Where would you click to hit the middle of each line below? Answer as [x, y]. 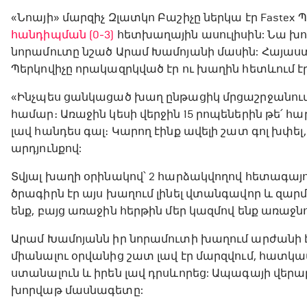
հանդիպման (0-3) [63, 35]
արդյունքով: [47, 149]
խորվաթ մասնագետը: [77, 291]
